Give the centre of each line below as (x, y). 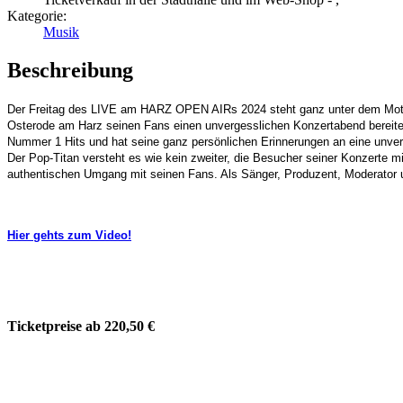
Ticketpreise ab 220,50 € (81, 326)
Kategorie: (37, 16)
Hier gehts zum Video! (69, 235)
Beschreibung (70, 71)
